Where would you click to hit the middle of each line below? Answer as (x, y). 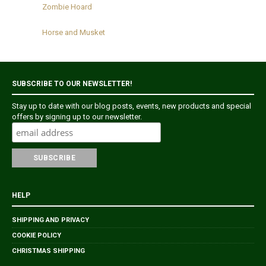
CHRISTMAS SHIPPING (48, 251)
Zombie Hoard (67, 7)
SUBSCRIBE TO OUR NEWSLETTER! (72, 83)
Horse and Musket (74, 32)
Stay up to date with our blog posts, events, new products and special (132, 106)
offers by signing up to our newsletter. (77, 116)
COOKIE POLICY (37, 235)
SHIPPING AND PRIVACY (50, 220)
